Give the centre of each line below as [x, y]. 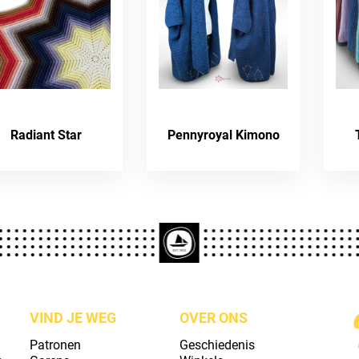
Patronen [55, 345]
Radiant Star [46, 135]
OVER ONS [213, 318]
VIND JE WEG [73, 318]
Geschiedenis [217, 345]
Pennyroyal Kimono [223, 135]
